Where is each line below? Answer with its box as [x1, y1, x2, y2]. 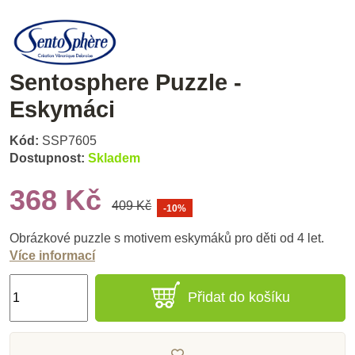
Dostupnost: [10, 151, 85, 166]
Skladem [88, 151, 140, 166]
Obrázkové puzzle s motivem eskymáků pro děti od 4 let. [10, 231, 324, 245]
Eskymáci [10, 96, 115, 122]
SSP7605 [42, 134, 97, 148]
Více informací [10, 248, 95, 262]
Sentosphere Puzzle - [10, 69, 242, 95]
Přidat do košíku [187, 289, 290, 306]
